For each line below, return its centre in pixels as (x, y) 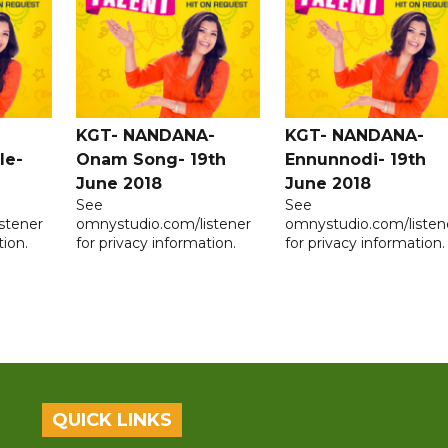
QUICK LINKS (112, 420)
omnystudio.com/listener (164, 224)
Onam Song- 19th (151, 160)
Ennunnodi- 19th (355, 160)
